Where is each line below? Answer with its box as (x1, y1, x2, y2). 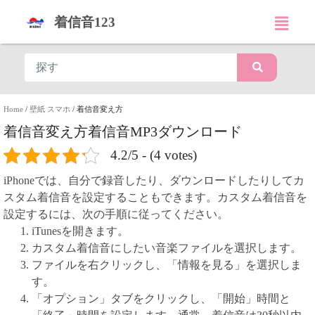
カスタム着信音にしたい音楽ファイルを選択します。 (32, 242, 302, 254)
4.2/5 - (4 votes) (110, 148, 197, 162)
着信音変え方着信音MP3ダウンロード (4, 124, 242, 139)
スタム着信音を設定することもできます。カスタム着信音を (4, 191, 307, 203)
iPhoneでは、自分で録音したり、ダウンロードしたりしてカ (4, 174, 304, 186)
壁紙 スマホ (30, 105, 70, 113)
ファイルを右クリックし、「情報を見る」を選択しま (32, 259, 302, 271)
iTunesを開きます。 (32, 225, 129, 237)
